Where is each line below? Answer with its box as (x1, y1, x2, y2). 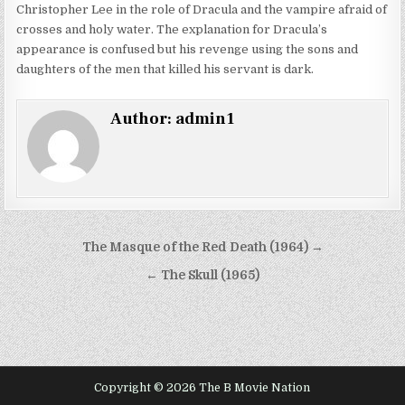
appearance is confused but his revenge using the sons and (16, 42, 359, 56)
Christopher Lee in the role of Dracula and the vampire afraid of (16, 2, 388, 16)
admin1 (175, 108, 235, 129)
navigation (3, 258, 129, 291)
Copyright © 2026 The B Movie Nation (94, 381, 311, 394)
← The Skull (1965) (146, 268, 259, 282)
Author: (110, 108, 176, 129)
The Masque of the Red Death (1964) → (81, 240, 324, 254)
